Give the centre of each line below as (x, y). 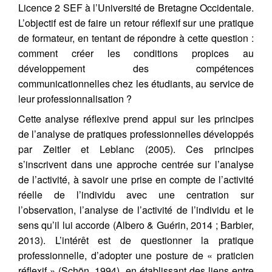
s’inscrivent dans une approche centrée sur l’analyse (136, 164)
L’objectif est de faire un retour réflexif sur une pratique (136, 23)
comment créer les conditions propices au (136, 53)
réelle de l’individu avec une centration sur (136, 195)
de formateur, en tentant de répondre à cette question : (136, 38)
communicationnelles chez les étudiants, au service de (136, 83)
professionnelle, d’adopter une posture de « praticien (136, 255)
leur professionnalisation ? (75, 99)
